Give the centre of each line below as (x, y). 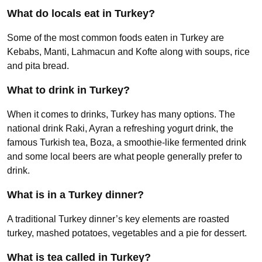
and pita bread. (38, 65)
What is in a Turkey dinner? (75, 194)
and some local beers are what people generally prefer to (125, 156)
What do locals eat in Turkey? (81, 13)
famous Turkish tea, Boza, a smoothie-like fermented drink (127, 142)
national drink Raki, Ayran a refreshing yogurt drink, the (120, 128)
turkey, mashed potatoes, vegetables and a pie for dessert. (127, 233)
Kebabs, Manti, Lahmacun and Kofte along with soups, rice (128, 51)
